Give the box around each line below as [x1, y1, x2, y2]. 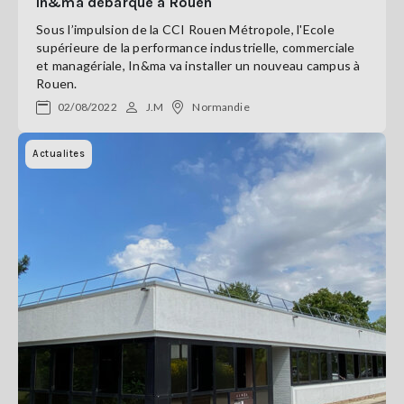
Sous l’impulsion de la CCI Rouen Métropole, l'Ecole [36, 22, 335, 37]
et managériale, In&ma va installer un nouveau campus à [36, 58, 361, 73]
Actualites [32, 148, 85, 160]
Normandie [192, 100, 250, 114]
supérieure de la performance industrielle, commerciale [36, 40, 355, 55]
